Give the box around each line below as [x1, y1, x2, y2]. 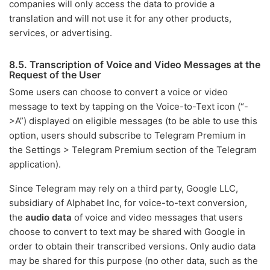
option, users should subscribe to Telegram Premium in [9, 130, 246, 141]
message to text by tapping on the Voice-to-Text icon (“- [9, 101, 248, 112]
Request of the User [9, 69, 101, 81]
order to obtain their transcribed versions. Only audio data [9, 240, 256, 252]
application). [9, 159, 61, 170]
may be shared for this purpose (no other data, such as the [9, 255, 258, 266]
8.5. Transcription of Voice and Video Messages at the [9, 58, 260, 71]
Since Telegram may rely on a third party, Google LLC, [9, 183, 238, 194]
